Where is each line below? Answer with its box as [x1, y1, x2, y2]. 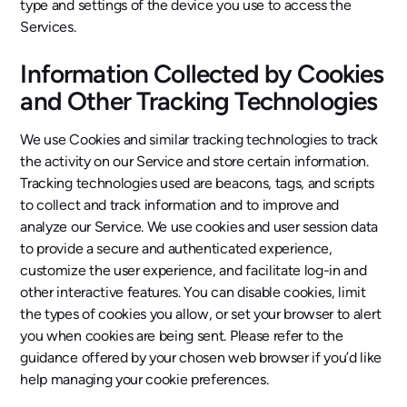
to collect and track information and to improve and [20, 196, 340, 213]
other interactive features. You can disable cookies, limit [20, 283, 366, 301]
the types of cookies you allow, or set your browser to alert [20, 305, 382, 323]
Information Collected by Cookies [20, 58, 384, 89]
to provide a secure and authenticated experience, [20, 240, 333, 257]
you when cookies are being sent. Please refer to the [20, 327, 343, 344]
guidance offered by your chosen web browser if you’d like [20, 349, 382, 366]
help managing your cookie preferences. [20, 371, 269, 388]
